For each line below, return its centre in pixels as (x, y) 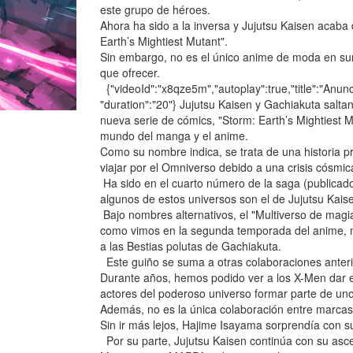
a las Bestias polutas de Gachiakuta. (191, 246)
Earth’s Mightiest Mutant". (164, 41)
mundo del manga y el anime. (174, 136)
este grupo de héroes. (155, 9)
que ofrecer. (130, 72)
